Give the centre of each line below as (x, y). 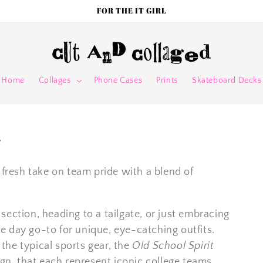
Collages (55, 80)
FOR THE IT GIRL (131, 11)
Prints (167, 80)
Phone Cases (118, 80)
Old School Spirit (173, 246)
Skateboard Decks (227, 80)
